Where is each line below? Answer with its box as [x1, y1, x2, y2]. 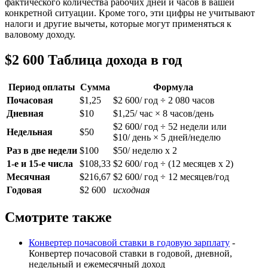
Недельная [7, 127, 53, 138]
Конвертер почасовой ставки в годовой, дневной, [29, 248, 232, 258]
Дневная [7, 108, 44, 119]
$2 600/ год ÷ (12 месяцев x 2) [113, 159, 233, 169]
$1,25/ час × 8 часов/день [113, 108, 214, 119]
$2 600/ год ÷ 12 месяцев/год [113, 172, 229, 182]
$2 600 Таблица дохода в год [5, 52, 182, 68]
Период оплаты [8, 82, 75, 93]
